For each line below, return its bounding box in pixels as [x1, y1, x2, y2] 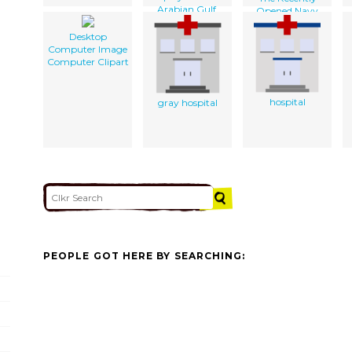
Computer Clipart [46, 55, 129, 68]
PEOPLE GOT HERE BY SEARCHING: [43, 250, 246, 262]
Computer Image [48, 42, 127, 55]
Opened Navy [256, 4, 318, 16]
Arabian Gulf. [156, 2, 218, 15]
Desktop [68, 30, 107, 42]
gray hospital [157, 96, 218, 108]
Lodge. [272, 16, 302, 29]
